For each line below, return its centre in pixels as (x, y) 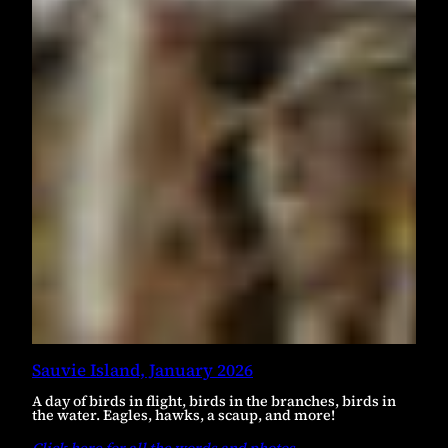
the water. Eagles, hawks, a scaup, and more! (183, 415)
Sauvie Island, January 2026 (142, 370)
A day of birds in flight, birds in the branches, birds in (214, 401)
